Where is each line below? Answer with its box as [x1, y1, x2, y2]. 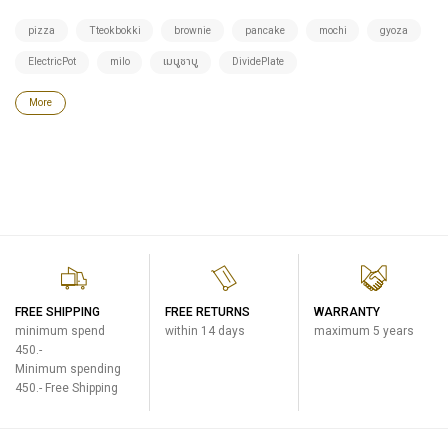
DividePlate [231, 55, 284, 69]
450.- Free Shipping [15, 381, 118, 396]
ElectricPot [27, 55, 76, 69]
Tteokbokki [88, 23, 141, 37]
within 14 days [164, 324, 245, 339]
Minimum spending [15, 362, 121, 377]
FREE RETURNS [164, 305, 250, 320]
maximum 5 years [314, 324, 415, 339]
